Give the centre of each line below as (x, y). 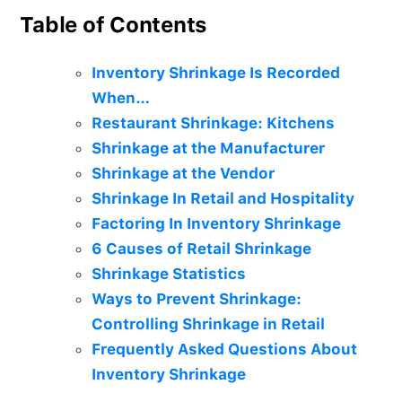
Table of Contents (114, 25)
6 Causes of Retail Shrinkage (202, 249)
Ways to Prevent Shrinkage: (197, 299)
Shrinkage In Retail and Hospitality (223, 198)
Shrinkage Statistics (169, 274)
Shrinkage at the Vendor (184, 173)
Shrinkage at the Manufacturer (209, 148)
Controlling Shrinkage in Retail (209, 324)
